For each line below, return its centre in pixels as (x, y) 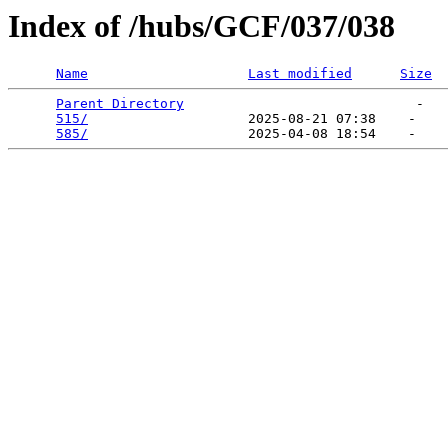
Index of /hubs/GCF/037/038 (201, 26)
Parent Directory (120, 104)
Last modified (300, 74)
